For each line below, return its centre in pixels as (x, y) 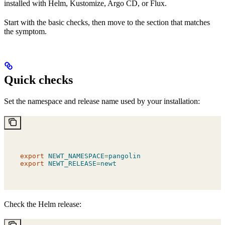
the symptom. (25, 32)
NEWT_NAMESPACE (74, 156)
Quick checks (38, 80)
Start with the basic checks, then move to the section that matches (107, 23)
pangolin (125, 156)
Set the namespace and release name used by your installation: (102, 101)
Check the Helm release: (43, 204)
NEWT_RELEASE (70, 164)
